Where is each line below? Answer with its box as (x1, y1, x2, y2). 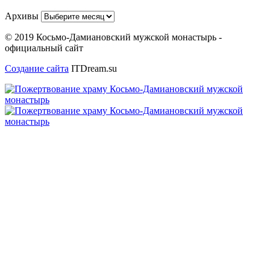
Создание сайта (5, 63, 69, 74)
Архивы (5, 11, 39, 22)
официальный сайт (5, 43, 83, 54)
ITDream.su (69, 63, 117, 74)
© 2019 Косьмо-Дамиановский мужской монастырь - (5, 32, 222, 43)
